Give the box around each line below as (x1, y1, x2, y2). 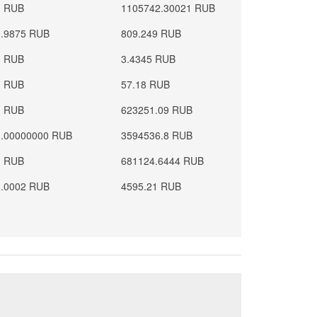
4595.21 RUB (121, 179, 182, 193)
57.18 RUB (121, 77, 171, 91)
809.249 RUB (121, 26, 182, 40)
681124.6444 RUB (121, 154, 204, 168)
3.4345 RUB (121, 52, 176, 66)
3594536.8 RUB (121, 128, 193, 142)
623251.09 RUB (121, 103, 193, 117)
